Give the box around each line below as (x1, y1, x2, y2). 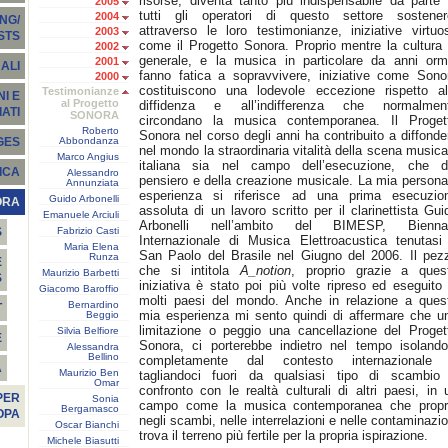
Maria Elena (64, 241, 119, 252)
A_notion (240, 263, 292, 278)
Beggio (86, 309, 119, 320)
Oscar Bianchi (55, 419, 119, 430)
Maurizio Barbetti (42, 267, 119, 278)
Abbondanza (59, 135, 119, 146)
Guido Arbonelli (49, 193, 119, 204)
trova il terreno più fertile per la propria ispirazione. (139, 428, 428, 443)
